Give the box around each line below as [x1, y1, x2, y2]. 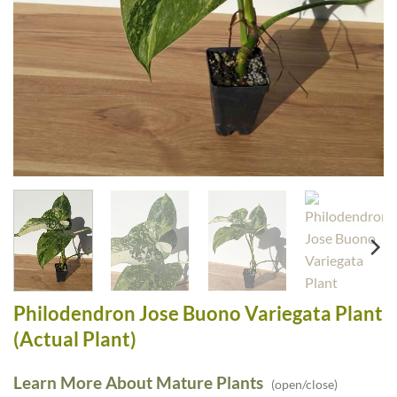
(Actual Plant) [13, 326, 136, 351]
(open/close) [263, 377, 338, 393]
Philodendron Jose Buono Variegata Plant [13, 300, 383, 325]
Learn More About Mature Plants [13, 372, 263, 393]
